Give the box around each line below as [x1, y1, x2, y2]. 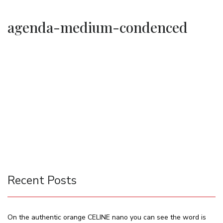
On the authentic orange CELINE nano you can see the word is [7, 213, 206, 222]
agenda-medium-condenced [7, 18, 188, 36]
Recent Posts [7, 173, 77, 188]
